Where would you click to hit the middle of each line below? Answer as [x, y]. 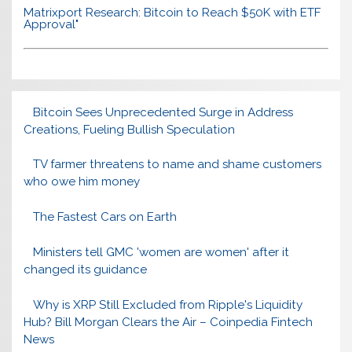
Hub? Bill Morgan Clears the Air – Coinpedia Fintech [169, 322]
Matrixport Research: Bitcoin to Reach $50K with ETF [172, 12]
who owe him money [82, 182]
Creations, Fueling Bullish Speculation [130, 129]
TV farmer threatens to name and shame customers [177, 165]
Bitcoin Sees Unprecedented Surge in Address [163, 112]
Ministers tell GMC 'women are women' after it [161, 252]
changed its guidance [86, 269]
